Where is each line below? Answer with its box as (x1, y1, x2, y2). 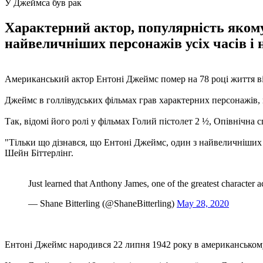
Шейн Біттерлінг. (5, 147, 73, 158)
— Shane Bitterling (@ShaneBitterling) (28, 198, 177, 208)
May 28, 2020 (177, 198, 229, 208)
